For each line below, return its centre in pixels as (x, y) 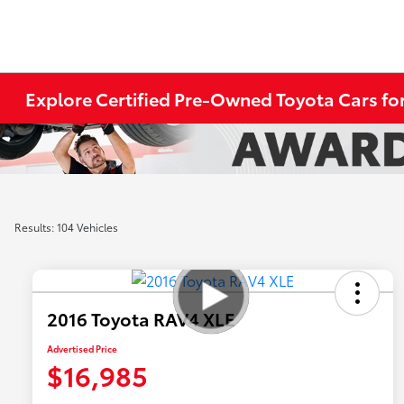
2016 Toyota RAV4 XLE (141, 319)
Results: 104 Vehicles (66, 227)
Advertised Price (82, 349)
